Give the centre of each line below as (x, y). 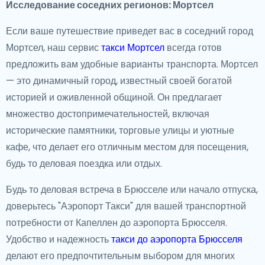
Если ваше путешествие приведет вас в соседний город (130, 31)
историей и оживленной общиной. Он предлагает (114, 97)
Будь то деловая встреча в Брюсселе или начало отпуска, (132, 190)
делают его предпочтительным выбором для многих (120, 256)
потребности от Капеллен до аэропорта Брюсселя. (117, 223)
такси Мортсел (133, 48)
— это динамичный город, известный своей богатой (119, 81)
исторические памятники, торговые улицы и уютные (120, 130)
